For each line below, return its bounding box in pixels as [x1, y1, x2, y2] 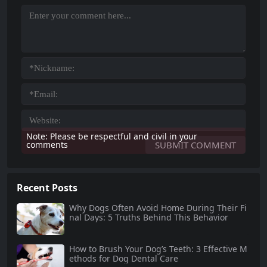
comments [26, 138, 68, 150]
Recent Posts [17, 181, 77, 194]
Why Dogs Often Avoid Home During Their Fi [69, 201, 247, 213]
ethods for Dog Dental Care [69, 253, 178, 265]
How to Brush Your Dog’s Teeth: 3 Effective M [69, 243, 247, 255]
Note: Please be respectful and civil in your [26, 130, 197, 142]
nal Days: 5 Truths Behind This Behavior [69, 211, 228, 223]
